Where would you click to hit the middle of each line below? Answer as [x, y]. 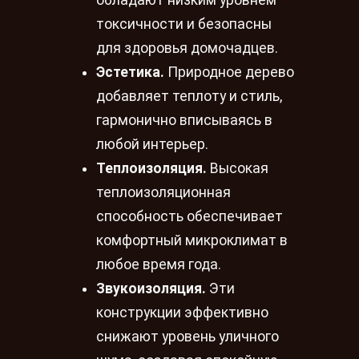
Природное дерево [229, 73]
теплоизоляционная [163, 193]
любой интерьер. [152, 145]
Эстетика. [130, 73]
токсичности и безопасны [184, 24]
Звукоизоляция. [151, 289]
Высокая [238, 169]
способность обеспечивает [190, 217]
